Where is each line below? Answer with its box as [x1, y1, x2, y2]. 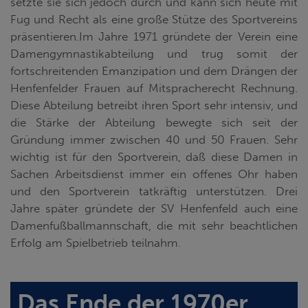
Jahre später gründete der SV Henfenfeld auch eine [10, 201, 298, 215]
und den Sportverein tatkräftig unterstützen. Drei [10, 184, 298, 198]
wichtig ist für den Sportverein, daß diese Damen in [10, 149, 298, 164]
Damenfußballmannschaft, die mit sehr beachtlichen [10, 218, 298, 232]
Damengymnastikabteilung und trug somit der [10, 46, 298, 60]
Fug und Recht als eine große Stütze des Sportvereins [10, 12, 298, 26]
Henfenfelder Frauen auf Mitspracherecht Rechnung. [10, 80, 298, 95]
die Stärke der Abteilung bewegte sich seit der [10, 115, 298, 129]
